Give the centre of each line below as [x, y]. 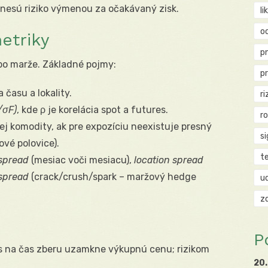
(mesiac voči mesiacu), [81, 160]
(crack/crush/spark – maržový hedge [112, 177]
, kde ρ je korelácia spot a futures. [92, 110]
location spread [169, 160]
